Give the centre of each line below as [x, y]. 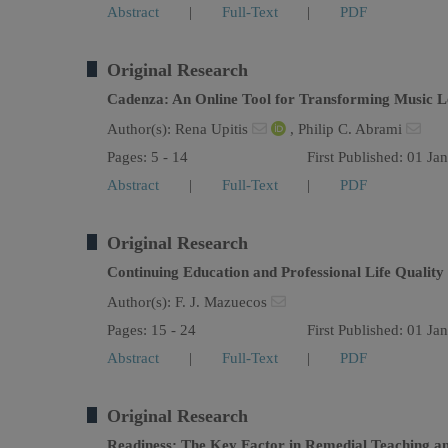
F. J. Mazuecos [223, 302]
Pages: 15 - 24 [151, 330]
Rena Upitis [213, 129]
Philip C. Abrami [352, 129]
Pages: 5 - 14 [147, 157]
